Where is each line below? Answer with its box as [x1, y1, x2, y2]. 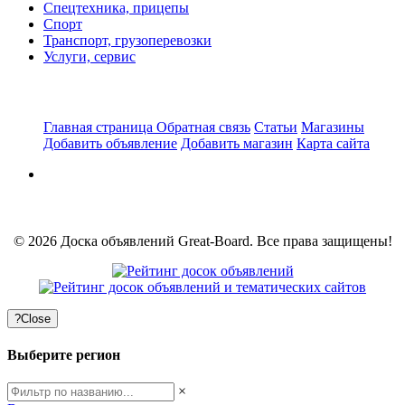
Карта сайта [297, 135, 370, 151]
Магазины [301, 118, 364, 135]
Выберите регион [7, 347, 120, 363]
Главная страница [43, 118, 156, 135]
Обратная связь [156, 118, 250, 135]
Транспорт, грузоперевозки [43, 32, 212, 48]
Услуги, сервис [43, 48, 136, 64]
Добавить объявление [43, 135, 177, 151]
